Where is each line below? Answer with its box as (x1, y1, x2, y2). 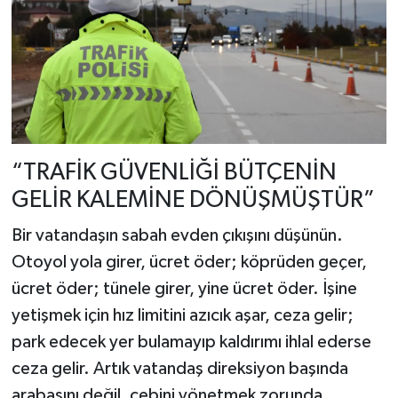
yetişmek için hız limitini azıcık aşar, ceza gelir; (11, 306, 354, 324)
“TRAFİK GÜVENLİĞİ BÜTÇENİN (11, 161, 337, 186)
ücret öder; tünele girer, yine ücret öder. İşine (11, 279, 357, 298)
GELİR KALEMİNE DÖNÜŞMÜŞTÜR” (11, 188, 375, 213)
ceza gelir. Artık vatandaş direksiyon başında (11, 359, 348, 378)
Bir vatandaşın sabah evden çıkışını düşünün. (11, 226, 343, 244)
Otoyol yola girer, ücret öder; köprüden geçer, (11, 252, 367, 271)
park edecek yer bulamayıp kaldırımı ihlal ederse (11, 332, 371, 351)
